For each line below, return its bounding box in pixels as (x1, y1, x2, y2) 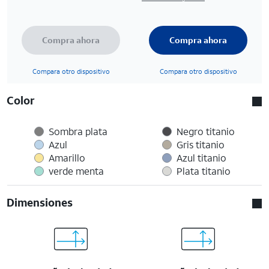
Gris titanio (176, 138, 225, 151)
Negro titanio (176, 124, 235, 138)
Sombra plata (49, 124, 107, 138)
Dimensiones (7, 195, 73, 210)
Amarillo (49, 151, 85, 164)
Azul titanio (176, 151, 226, 164)
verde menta (49, 164, 104, 177)
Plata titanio (176, 164, 231, 177)
